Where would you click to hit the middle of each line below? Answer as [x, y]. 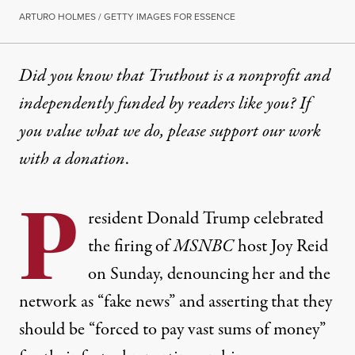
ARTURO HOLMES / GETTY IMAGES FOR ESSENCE [127, 17]
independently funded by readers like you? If [165, 104]
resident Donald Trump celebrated [206, 219]
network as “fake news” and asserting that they [176, 302]
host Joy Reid [283, 247]
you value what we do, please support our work [170, 132]
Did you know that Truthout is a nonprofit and [175, 76]
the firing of [131, 247]
